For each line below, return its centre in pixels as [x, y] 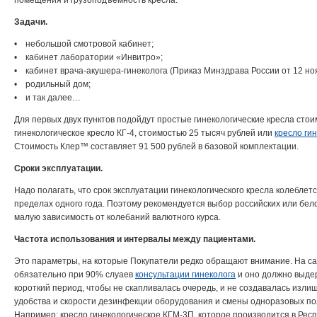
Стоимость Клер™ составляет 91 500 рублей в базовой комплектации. [156, 146]
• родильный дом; [52, 84]
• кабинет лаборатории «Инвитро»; [88, 57]
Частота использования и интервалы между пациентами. [135, 239]
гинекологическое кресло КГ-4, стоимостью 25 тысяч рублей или [144, 133]
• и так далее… [47, 98]
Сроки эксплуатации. [58, 168]
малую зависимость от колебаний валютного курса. [117, 217]
